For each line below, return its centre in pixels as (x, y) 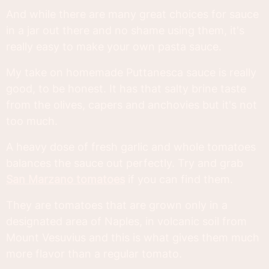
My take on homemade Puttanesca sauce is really (131, 72)
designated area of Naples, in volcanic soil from (126, 221)
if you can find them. (179, 179)
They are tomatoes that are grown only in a (117, 205)
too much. (32, 121)
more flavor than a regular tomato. (94, 253)
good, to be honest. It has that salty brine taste (126, 88)
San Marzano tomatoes (65, 179)
